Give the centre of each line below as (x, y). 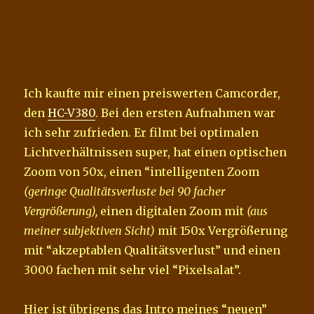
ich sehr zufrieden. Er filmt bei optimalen (142, 132)
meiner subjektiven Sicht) (90, 230)
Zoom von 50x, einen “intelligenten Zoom (142, 171)
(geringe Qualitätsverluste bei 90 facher (125, 191)
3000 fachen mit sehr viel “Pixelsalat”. (133, 269)
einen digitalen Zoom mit (172, 211)
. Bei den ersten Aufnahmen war (186, 112)
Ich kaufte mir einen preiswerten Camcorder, (152, 93)
